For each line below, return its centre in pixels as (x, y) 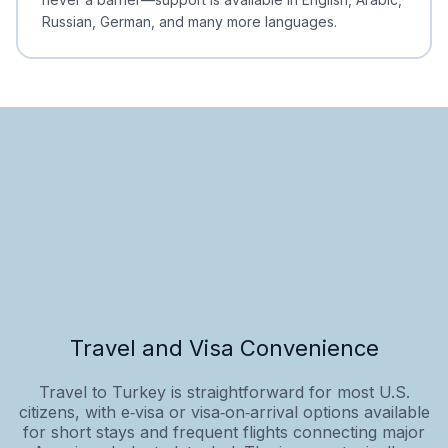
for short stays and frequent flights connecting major (224, 431)
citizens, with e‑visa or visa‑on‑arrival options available (224, 411)
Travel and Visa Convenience (224, 347)
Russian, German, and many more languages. (189, 21)
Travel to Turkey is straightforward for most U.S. (224, 391)
